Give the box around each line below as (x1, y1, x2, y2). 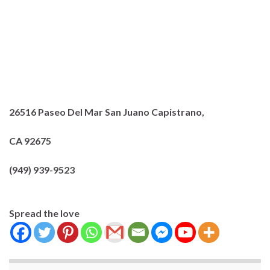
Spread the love (9, 207, 80, 219)
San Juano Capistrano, (105, 105, 204, 118)
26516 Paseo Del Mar (9, 105, 105, 118)
